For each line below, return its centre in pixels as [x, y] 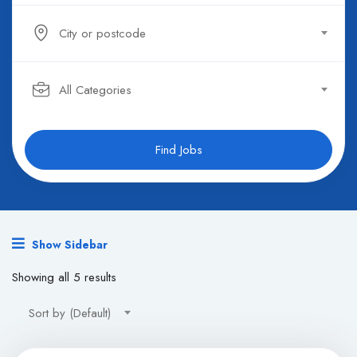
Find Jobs [178, 150]
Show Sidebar [68, 245]
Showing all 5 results [64, 278]
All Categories [95, 90]
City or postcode [102, 34]
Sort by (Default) [70, 314]
